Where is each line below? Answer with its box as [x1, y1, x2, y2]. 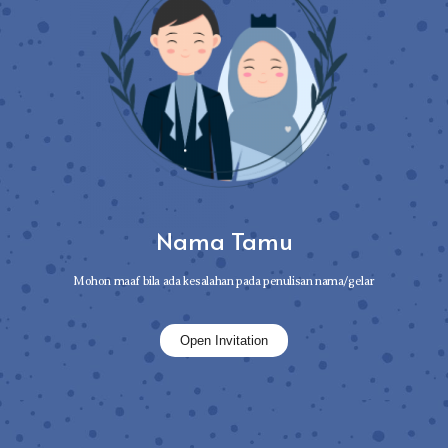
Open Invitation [180, 333, 268, 349]
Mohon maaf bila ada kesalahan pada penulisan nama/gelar [73, 274, 375, 289]
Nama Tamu [155, 224, 293, 258]
